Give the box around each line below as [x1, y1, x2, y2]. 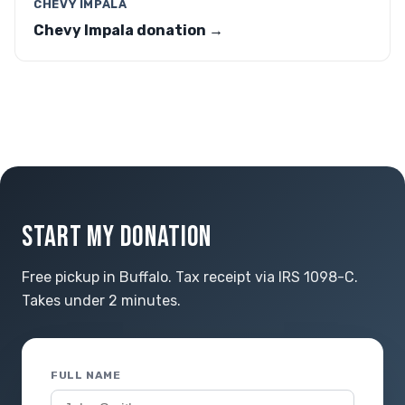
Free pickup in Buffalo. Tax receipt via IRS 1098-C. [22, 268, 358, 286]
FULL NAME [51, 369, 121, 381]
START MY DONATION [22, 220, 212, 255]
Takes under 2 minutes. [22, 292, 181, 309]
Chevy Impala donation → [33, 22, 223, 39]
